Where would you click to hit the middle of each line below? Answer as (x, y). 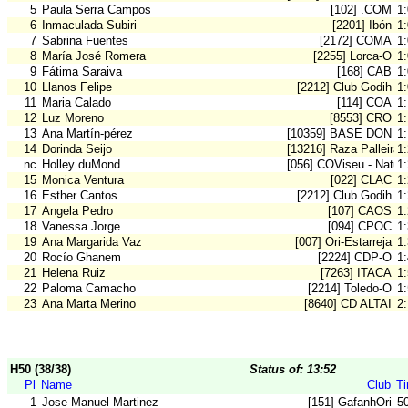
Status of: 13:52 (293, 370)
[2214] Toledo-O (350, 289)
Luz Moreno (73, 118)
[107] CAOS (360, 211)
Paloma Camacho (89, 289)
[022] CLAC (361, 180)
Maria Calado (76, 103)
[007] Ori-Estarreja (343, 242)
